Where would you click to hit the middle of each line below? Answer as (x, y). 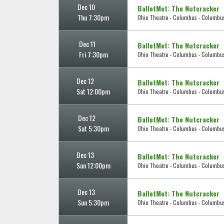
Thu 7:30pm (93, 17)
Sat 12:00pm (93, 91)
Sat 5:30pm (93, 128)
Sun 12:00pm (93, 165)
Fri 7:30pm (93, 54)
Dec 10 (86, 7)
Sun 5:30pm (93, 202)
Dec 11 (87, 44)
